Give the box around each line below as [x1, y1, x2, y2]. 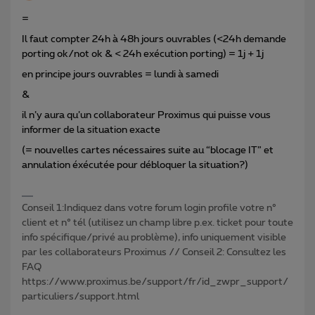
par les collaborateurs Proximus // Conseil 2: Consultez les [22, 247, 286, 258]
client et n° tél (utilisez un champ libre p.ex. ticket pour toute [22, 218, 293, 229]
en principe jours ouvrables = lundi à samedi [22, 70, 221, 80]
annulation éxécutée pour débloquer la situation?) [22, 160, 248, 171]
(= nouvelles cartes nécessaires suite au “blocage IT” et [22, 146, 274, 156]
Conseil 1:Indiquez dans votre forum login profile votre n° [22, 203, 276, 214]
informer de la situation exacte [22, 125, 160, 136]
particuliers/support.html [22, 292, 139, 302]
